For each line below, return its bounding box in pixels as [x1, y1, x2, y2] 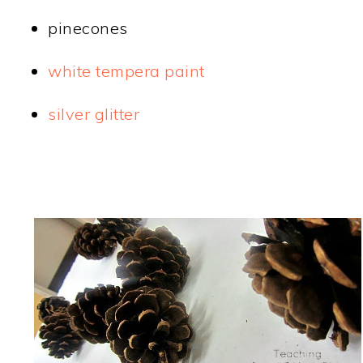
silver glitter [48, 103, 140, 124]
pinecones [48, 17, 128, 38]
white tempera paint [48, 60, 205, 81]
